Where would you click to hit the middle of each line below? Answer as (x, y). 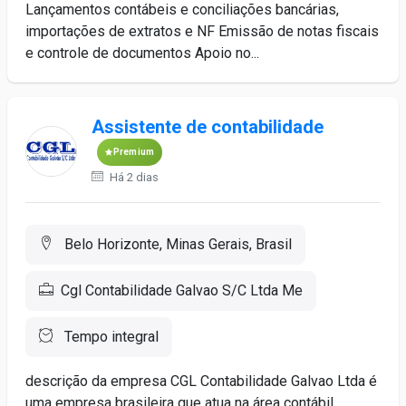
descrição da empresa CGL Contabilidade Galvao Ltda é (201, 381)
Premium (134, 152)
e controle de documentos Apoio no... (142, 53)
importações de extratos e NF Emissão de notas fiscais (202, 31)
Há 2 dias (132, 177)
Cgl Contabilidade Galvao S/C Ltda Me (182, 290)
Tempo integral (110, 337)
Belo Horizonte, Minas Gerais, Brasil (176, 244)
